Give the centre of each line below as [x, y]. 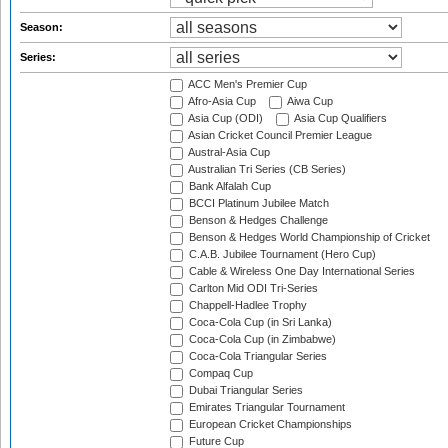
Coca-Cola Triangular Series [256, 356]
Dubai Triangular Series [244, 390]
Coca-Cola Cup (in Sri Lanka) [259, 322]
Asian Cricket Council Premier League [279, 135]
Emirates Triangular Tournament [265, 407]
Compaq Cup [219, 373]
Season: [43, 27]
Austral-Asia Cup [228, 152]
